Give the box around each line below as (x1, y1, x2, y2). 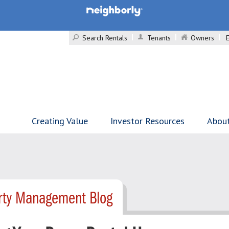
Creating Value (32, 115, 88, 127)
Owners (191, 33, 214, 42)
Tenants (147, 33, 171, 42)
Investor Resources (110, 115, 185, 127)
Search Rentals (82, 33, 127, 42)
